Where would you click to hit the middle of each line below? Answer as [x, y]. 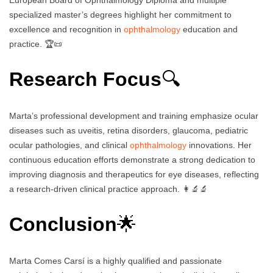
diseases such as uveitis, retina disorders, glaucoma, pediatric [129, 130]
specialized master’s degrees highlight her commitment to [120, 14]
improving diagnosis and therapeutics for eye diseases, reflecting [134, 174]
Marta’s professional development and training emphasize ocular [134, 115]
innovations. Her [219, 145]
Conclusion [63, 225]
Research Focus [85, 80]
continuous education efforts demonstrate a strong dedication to [132, 159]
